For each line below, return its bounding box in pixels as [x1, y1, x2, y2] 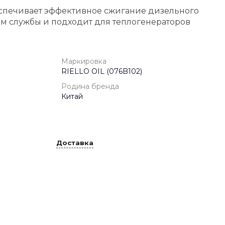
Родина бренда [61, 82, 119, 91]
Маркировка [61, 57, 106, 66]
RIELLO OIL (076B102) [61, 67, 142, 76]
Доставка [56, 138, 93, 147]
